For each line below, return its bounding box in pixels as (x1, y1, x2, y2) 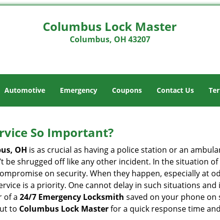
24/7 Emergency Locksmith (20, 192, 124, 202)
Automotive (4, 85, 45, 95)
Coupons (112, 85, 142, 95)
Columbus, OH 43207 (69, 34, 150, 45)
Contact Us (157, 85, 194, 95)
